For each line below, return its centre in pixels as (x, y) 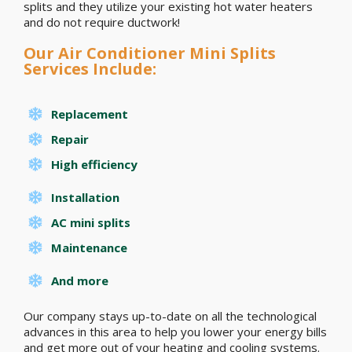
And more (80, 280)
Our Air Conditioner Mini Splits (150, 53)
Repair (70, 139)
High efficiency (94, 164)
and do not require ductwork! (102, 22)
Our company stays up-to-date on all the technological (170, 315)
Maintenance (89, 247)
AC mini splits (91, 222)
